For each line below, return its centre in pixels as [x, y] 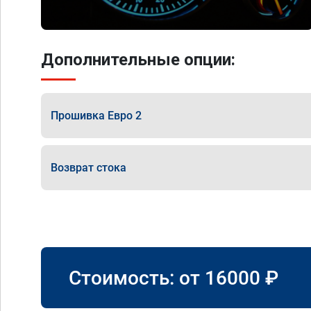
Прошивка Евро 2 [96, 115]
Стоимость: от [137, 278]
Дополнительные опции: [138, 60]
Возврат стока [89, 167]
